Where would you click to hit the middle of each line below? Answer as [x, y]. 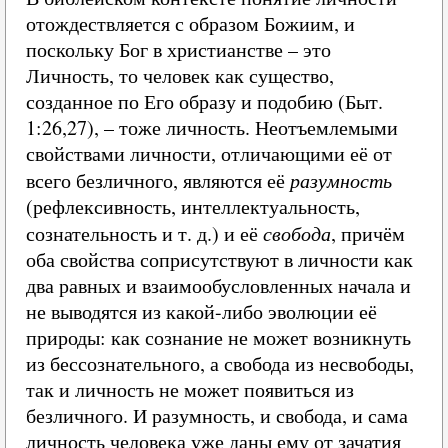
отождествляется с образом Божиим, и [190, 23]
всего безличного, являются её [158, 180]
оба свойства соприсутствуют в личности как [219, 259]
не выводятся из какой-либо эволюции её [201, 311]
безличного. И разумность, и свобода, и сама [217, 415]
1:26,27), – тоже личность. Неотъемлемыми [212, 127]
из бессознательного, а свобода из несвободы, [220, 363]
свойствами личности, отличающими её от [209, 153]
